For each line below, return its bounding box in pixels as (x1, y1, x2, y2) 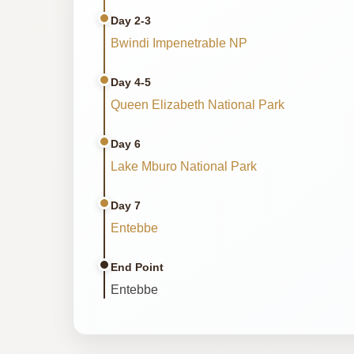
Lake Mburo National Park (111, 159, 257, 173)
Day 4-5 (111, 75, 151, 88)
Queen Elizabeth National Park (111, 97, 284, 111)
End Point (111, 260, 164, 273)
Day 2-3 (111, 13, 151, 27)
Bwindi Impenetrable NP (111, 36, 247, 50)
